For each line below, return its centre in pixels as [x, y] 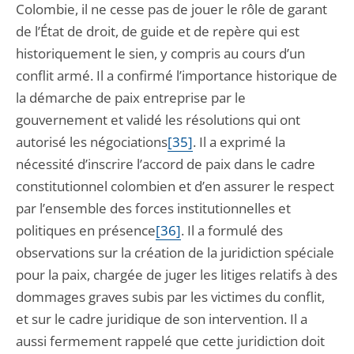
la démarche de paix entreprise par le [131, 98]
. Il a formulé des [232, 230]
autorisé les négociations [92, 142]
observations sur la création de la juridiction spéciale [175, 252]
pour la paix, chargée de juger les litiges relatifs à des [177, 275]
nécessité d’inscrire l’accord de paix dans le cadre [166, 164]
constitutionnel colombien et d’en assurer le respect [175, 186]
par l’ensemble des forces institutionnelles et [153, 208]
